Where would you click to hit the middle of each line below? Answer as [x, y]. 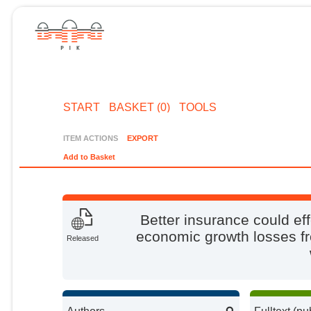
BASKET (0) [139, 107]
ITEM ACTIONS [91, 138]
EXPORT [142, 138]
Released [83, 238]
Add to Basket [90, 157]
